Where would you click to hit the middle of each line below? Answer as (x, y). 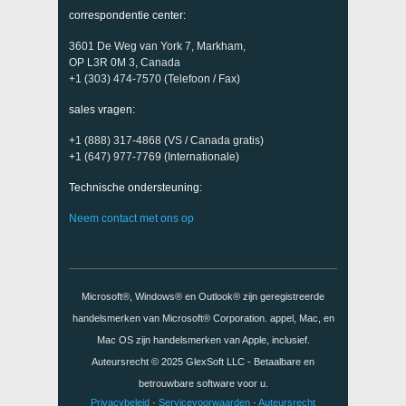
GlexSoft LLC (215, 362)
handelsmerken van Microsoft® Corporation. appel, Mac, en (203, 318)
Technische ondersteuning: (135, 188)
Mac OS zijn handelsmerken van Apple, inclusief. (203, 340)
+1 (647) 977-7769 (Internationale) (154, 157)
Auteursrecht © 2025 (139, 362)
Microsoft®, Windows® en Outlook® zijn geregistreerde (203, 296)
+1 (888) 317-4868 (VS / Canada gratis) (166, 140)
